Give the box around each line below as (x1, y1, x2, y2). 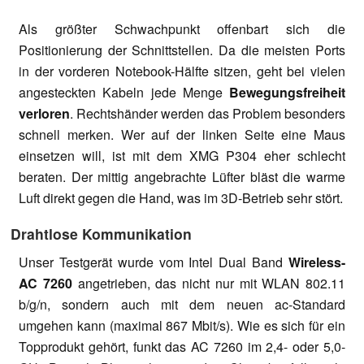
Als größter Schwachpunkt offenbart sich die (19, 19, 345, 38)
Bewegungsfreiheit (229, 82, 345, 102)
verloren (19, 103, 70, 123)
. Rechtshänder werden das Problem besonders (70, 103, 345, 123)
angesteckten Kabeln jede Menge (19, 82, 229, 102)
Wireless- (288, 252, 345, 271)
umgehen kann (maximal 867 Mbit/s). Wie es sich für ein (19, 315, 345, 335)
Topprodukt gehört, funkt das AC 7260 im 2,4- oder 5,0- (19, 336, 345, 356)
